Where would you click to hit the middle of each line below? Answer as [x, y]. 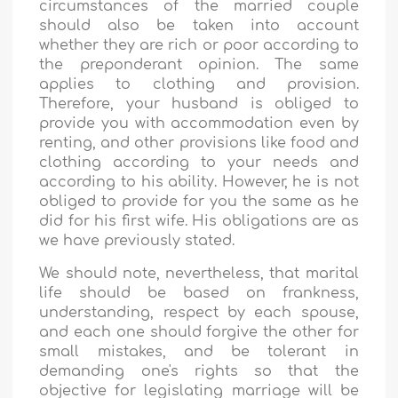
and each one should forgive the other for [199, 333]
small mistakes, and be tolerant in [199, 352]
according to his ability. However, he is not [199, 183]
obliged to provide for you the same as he [199, 202]
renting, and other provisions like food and [199, 143]
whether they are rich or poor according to [199, 46]
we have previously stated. [137, 241]
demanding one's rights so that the [199, 372]
